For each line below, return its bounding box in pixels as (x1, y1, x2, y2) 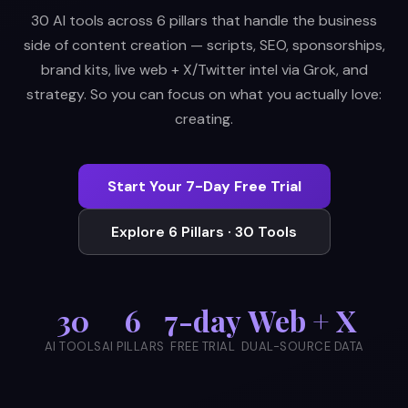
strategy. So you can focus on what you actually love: (26, 85, 382, 104)
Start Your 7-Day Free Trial (107, 177, 301, 196)
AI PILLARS (101, 339, 165, 354)
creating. (175, 109, 233, 128)
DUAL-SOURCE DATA (240, 339, 364, 354)
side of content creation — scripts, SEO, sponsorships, (23, 36, 385, 55)
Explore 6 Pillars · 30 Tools (111, 222, 297, 241)
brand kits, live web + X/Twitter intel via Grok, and (40, 60, 368, 79)
